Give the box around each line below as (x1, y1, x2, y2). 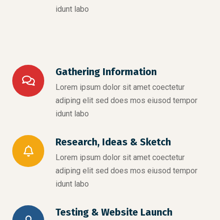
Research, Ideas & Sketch (55, 136, 171, 148)
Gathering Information (55, 66, 157, 78)
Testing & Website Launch (55, 206, 172, 218)
